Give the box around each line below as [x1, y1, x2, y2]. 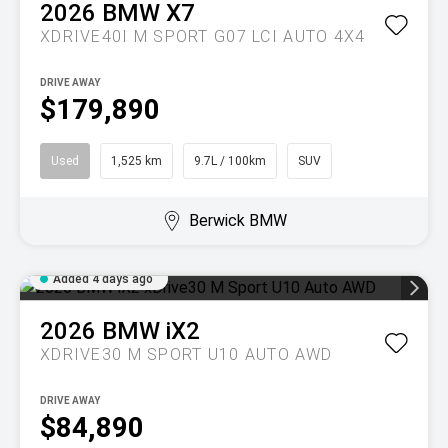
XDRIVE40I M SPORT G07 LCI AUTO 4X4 [40, 27, 366, 47]
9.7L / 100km [194, 154, 266, 169]
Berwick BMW [188, 211, 287, 231]
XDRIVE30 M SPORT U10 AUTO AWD [40, 345, 333, 365]
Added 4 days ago [53, 272, 153, 287]
